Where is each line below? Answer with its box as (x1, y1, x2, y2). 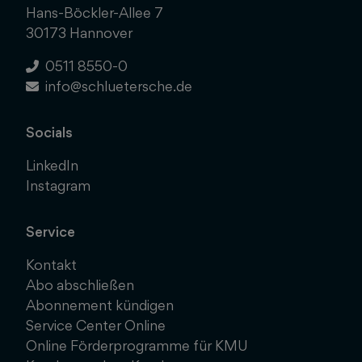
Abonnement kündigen (26, 296, 174, 314)
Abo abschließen (26, 276, 134, 293)
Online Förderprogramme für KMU (26, 336, 248, 354)
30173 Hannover (26, 23, 133, 41)
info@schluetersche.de (45, 77, 192, 95)
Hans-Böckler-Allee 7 (26, 3, 163, 21)
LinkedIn (26, 156, 78, 174)
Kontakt (26, 255, 77, 273)
